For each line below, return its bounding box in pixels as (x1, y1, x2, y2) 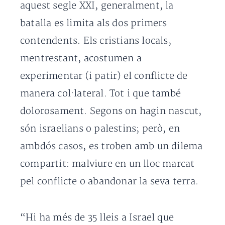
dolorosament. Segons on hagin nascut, (20, 105, 202, 117)
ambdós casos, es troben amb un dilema (20, 141, 203, 152)
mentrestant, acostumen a (20, 53, 142, 64)
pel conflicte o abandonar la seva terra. (20, 176, 199, 187)
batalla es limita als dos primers (20, 18, 167, 29)
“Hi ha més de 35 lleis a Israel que (20, 212, 174, 223)
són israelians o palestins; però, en (20, 123, 180, 135)
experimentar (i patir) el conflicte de (20, 70, 188, 82)
